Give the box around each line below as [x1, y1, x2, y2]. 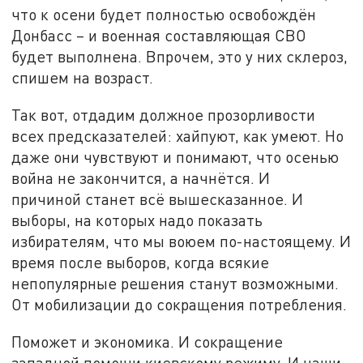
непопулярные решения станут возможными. [11, 274, 340, 293]
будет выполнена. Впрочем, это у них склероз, [11, 47, 348, 66]
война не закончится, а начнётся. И [11, 169, 271, 188]
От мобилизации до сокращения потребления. [11, 295, 348, 314]
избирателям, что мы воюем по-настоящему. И [11, 232, 352, 251]
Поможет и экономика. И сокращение [11, 331, 284, 351]
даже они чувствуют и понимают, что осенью [11, 147, 340, 167]
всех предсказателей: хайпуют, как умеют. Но [11, 126, 344, 146]
